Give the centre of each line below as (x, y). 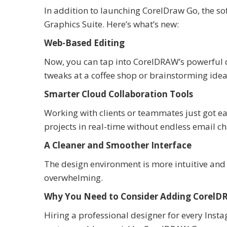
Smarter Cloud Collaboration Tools (119, 94)
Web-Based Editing (84, 43)
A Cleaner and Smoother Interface (118, 145)
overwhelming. (73, 178)
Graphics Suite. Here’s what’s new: (111, 24)
